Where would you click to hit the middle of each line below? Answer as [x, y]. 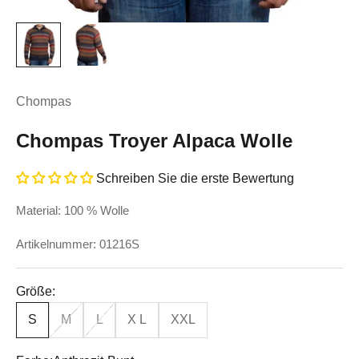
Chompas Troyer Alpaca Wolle [154, 141]
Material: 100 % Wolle [73, 210]
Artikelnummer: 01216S [78, 244]
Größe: [36, 291]
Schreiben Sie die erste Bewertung [195, 178]
